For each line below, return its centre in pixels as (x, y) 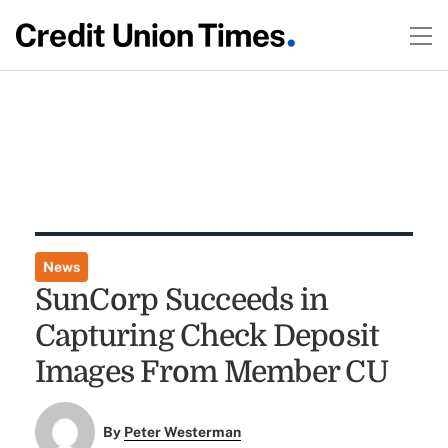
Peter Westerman (183, 432)
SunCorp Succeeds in (181, 300)
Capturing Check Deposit (206, 336)
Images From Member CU (211, 372)
